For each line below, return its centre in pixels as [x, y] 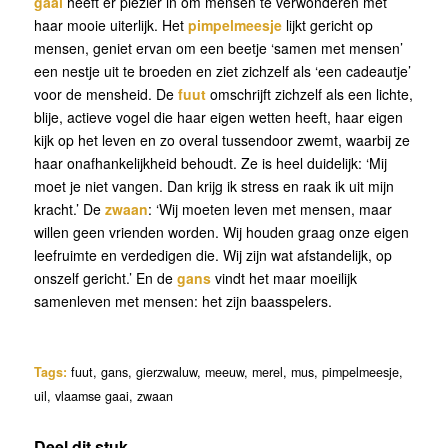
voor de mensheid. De [105, 93]
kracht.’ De [69, 208]
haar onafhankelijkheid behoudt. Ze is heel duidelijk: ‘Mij [210, 162]
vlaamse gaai [91, 395]
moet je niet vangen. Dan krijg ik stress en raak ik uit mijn [213, 185]
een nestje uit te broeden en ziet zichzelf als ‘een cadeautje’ [222, 70]
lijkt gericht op [327, 24]
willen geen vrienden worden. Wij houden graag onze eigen [221, 231]
